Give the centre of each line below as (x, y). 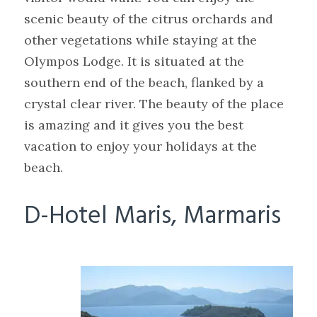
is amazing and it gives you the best (134, 125)
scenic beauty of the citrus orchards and (149, 19)
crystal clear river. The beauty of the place (154, 104)
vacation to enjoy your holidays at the (141, 146)
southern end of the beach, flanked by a (144, 83)
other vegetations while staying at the (141, 40)
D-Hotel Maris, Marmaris (153, 217)
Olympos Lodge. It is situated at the (134, 62)
